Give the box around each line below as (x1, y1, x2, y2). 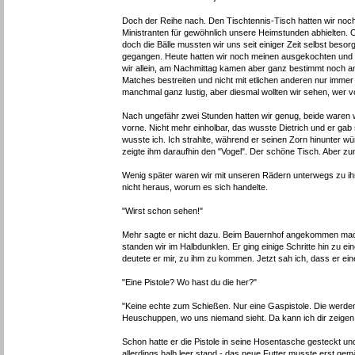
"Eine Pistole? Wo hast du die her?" (122, 277, 257, 287)
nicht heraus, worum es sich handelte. (122, 182, 268, 192)
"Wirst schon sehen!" (122, 206, 203, 216)
